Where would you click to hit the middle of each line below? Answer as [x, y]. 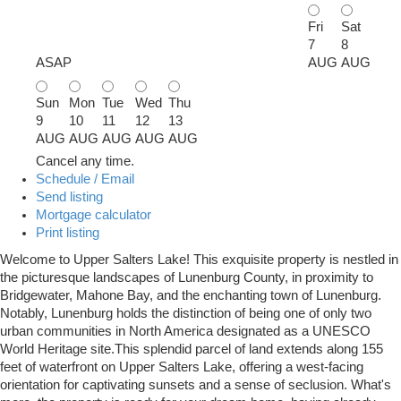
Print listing [68, 233]
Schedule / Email [85, 179]
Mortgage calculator [94, 215]
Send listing [69, 197]
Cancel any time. [85, 162]
